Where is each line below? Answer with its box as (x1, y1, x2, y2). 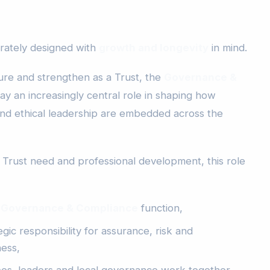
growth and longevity (99, 41, 209, 54)
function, (138, 202, 183, 215)
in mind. (209, 41, 247, 54)
